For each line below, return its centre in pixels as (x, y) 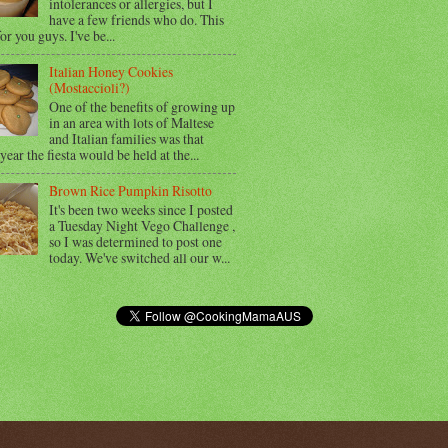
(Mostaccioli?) (89, 88)
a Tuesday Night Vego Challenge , (141, 226)
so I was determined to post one (135, 242)
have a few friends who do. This (136, 19)
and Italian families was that (126, 139)
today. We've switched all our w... (139, 258)
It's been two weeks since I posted (140, 210)
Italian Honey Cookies (110, 72)
